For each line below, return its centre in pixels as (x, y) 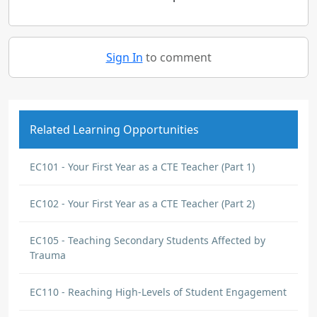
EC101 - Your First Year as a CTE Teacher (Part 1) (142, 167)
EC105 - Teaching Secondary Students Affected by (148, 240)
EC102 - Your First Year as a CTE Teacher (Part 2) (142, 203)
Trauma (48, 255)
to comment (177, 57)
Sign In (124, 57)
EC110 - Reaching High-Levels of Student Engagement (158, 292)
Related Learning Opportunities (114, 129)
